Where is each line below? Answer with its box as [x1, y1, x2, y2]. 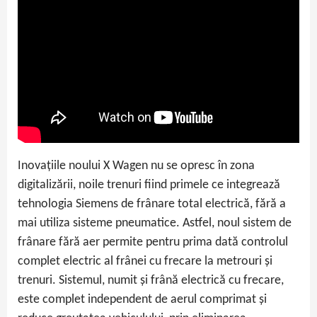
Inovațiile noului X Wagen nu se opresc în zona [18, 158, 255, 173]
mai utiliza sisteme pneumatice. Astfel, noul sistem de [18, 216, 292, 230]
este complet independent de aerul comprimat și [18, 292, 267, 306]
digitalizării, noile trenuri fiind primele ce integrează [18, 178, 280, 192]
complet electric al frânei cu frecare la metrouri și [18, 254, 272, 268]
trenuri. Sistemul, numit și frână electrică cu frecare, [18, 273, 284, 287]
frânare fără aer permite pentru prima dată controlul [18, 235, 288, 249]
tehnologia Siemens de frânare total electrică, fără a [18, 197, 286, 211]
